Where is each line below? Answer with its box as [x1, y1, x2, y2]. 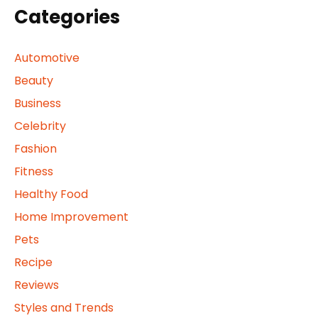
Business [14, 94, 61, 111]
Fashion [14, 140, 57, 157]
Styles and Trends [14, 299, 114, 316]
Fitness [14, 163, 53, 180]
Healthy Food [14, 185, 88, 202]
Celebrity [14, 117, 66, 134]
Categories [14, 4, 120, 30]
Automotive [14, 49, 79, 66]
